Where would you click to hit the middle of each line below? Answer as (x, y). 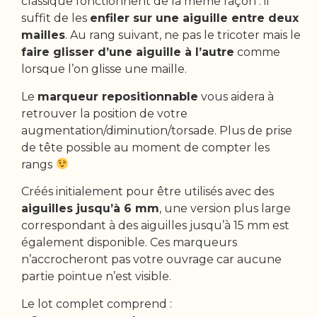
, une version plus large (225, 209)
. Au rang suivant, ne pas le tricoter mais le (183, 35)
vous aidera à (236, 96)
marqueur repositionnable (118, 96)
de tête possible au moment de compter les (146, 147)
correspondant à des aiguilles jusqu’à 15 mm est (156, 226)
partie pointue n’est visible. (97, 277)
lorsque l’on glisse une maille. (104, 69)
